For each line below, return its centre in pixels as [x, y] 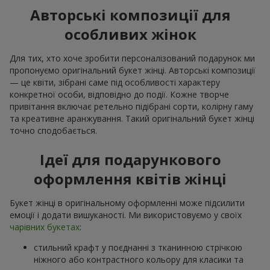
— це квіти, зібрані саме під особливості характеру [115, 82]
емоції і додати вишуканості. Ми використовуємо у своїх [126, 215]
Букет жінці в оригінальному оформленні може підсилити [127, 202]
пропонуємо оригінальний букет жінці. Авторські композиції [133, 70]
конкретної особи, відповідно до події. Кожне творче [119, 94]
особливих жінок [130, 34]
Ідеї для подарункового [130, 159]
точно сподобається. [53, 130]
